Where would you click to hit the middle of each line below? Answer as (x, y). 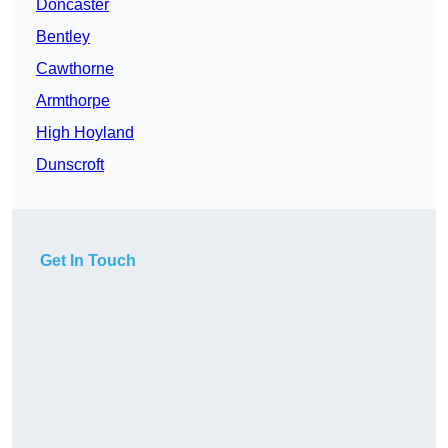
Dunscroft (70, 165)
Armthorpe (73, 101)
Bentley (63, 37)
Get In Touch (88, 261)
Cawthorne (75, 69)
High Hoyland (85, 133)
